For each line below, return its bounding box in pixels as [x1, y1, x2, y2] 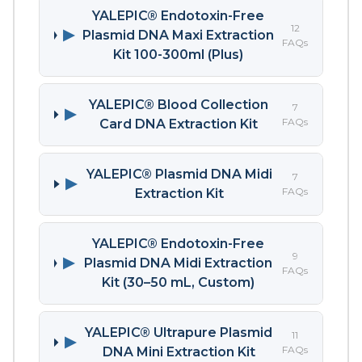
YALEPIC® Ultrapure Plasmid [85, 324, 273, 340]
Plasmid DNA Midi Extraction [83, 255, 272, 271]
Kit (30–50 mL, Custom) [101, 274, 255, 290]
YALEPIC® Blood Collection [89, 96, 269, 112]
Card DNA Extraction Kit [99, 116, 259, 132]
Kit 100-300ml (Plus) [112, 46, 243, 62]
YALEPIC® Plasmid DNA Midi [86, 166, 273, 182]
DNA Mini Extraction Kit [102, 343, 255, 360]
